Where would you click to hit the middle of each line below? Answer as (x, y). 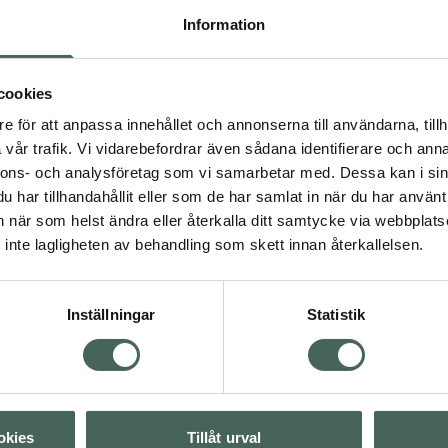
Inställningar (111, 315)
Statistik (336, 315)
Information (224, 25)
